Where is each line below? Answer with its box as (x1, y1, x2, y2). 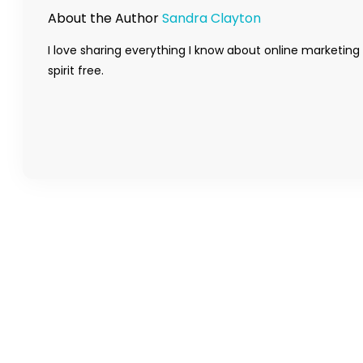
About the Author (48, 9, 162, 28)
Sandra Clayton (162, 9, 261, 28)
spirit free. (48, 62, 104, 79)
